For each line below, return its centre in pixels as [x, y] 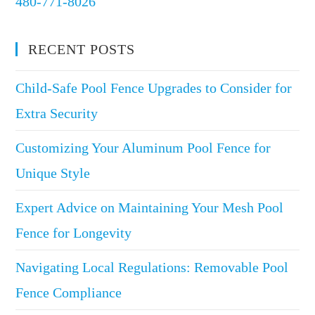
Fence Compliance [69, 292]
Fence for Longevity [74, 232]
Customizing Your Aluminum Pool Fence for [143, 147]
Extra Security [57, 113]
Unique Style [53, 173]
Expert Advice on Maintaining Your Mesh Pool [150, 207]
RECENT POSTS [82, 49]
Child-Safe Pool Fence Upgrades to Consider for [154, 88]
